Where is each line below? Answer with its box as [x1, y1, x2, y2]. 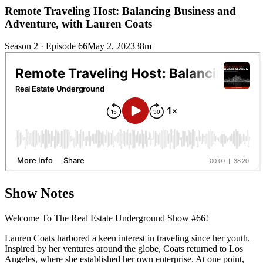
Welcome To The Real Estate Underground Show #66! [5, 213, 208, 224]
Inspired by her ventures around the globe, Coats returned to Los [5, 244, 243, 254]
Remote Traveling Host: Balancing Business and [5, 4, 236, 17]
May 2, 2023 [87, 41, 135, 52]
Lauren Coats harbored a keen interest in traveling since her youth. [5, 233, 250, 244]
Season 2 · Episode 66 [5, 41, 87, 52]
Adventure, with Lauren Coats [5, 17, 152, 30]
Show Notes [5, 186, 74, 201]
